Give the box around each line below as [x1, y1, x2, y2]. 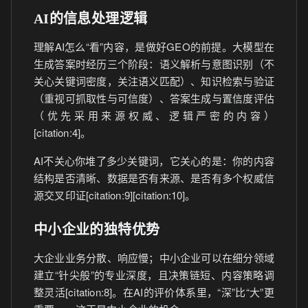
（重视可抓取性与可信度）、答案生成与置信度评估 [34, 91, 274, 105]
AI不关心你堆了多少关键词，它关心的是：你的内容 [34, 153, 274, 168]
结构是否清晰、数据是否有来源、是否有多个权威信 [34, 170, 274, 185]
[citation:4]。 [34, 125, 91, 140]
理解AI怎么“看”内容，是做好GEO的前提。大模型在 [34, 39, 274, 54]
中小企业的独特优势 [34, 222, 160, 237]
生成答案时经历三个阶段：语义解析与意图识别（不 [34, 56, 274, 71]
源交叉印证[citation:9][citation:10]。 [34, 188, 196, 202]
